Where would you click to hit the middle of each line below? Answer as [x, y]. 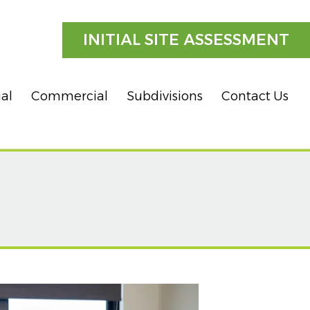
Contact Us [255, 96]
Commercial [70, 96]
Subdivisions [165, 96]
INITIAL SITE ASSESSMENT [186, 39]
